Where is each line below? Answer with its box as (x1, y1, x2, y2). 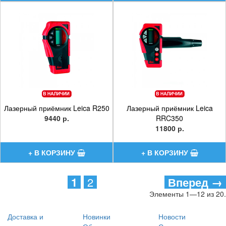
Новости (158, 211, 186, 221)
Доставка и (8, 211, 43, 221)
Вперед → (168, 174, 222, 190)
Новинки (83, 211, 111, 221)
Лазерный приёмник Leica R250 (4, 103, 109, 113)
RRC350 (156, 113, 183, 123)
